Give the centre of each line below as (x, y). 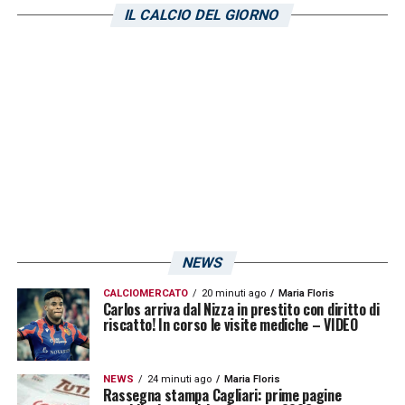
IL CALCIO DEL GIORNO (203, 14)
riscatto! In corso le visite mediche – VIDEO (230, 324)
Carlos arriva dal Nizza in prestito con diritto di (241, 309)
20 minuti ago (233, 293)
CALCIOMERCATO (145, 293)
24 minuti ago (179, 379)
